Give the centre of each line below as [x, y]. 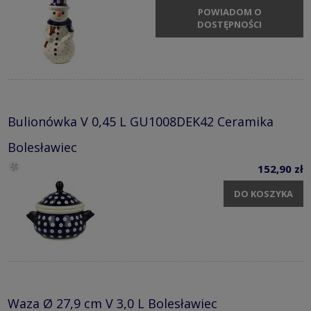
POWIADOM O [229, 11]
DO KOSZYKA [263, 193]
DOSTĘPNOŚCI [229, 24]
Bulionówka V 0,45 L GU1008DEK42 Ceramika [141, 122]
